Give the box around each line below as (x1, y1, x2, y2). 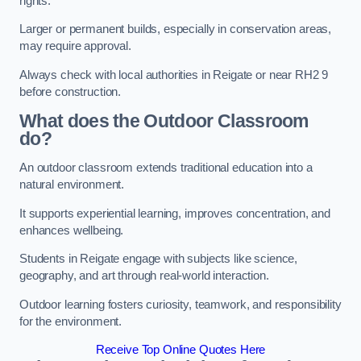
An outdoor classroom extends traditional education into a (19, 160, 313, 174)
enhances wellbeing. (19, 223, 124, 237)
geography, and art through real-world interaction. (19, 269, 269, 283)
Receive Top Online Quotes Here (95, 343, 266, 357)
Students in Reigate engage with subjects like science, (19, 252, 298, 266)
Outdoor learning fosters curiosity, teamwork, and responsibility (19, 297, 342, 311)
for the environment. (19, 314, 122, 328)
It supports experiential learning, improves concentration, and (19, 206, 330, 220)
